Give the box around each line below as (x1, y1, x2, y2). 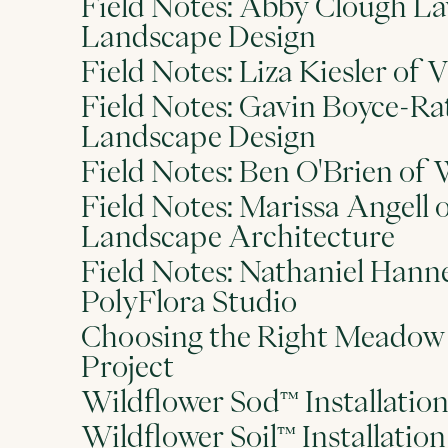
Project (80, 352, 174, 380)
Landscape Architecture (80, 222, 395, 250)
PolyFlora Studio (80, 287, 297, 315)
